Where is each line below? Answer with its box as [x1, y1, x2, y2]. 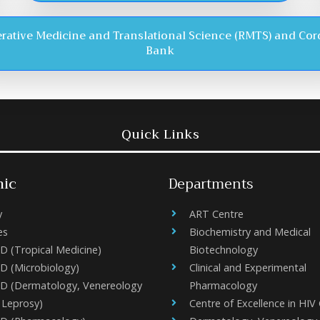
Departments [169, 172, 253, 196]
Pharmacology [189, 279, 257, 292]
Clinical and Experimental [189, 261, 306, 274]
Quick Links [121, 124, 199, 145]
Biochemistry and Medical [189, 225, 311, 239]
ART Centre [189, 207, 244, 221]
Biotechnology [189, 243, 258, 256]
